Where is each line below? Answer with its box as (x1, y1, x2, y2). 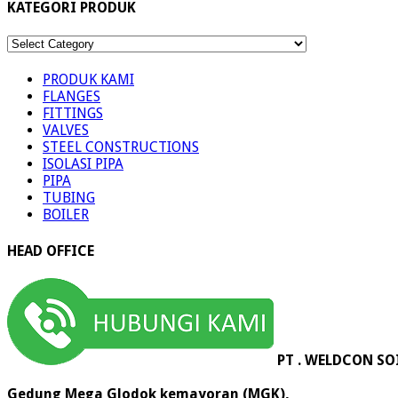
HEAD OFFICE (7, 242, 94, 259)
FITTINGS (43, 105, 103, 123)
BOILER (43, 206, 89, 224)
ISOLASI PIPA (43, 155, 123, 173)
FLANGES (43, 88, 100, 106)
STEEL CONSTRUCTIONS (43, 139, 199, 156)
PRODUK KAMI (43, 71, 134, 89)
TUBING (43, 189, 95, 207)
